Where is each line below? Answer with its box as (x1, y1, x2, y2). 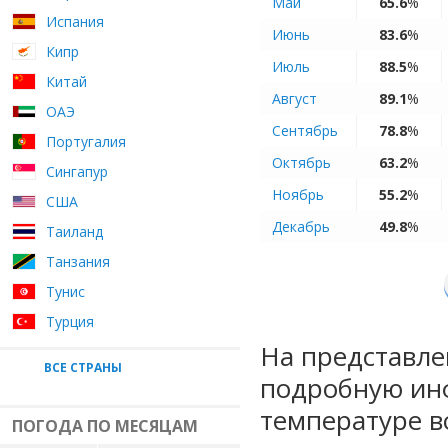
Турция (46, 312, 94, 331)
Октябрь (272, 153, 331, 172)
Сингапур (46, 162, 108, 181)
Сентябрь (272, 121, 338, 140)
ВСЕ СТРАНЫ (44, 359, 122, 376)
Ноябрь (272, 185, 324, 204)
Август (272, 89, 317, 108)
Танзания (46, 252, 110, 271)
